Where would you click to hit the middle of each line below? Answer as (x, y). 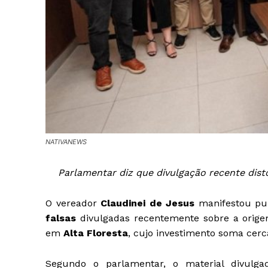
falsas (61, 218)
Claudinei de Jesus (148, 203)
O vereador (73, 203)
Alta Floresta (96, 233)
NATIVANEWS (66, 142)
